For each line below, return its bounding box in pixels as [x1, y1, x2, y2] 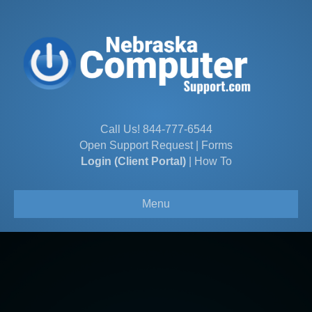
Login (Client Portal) [80, 155, 186, 167]
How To [194, 155, 232, 167]
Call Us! [100, 123, 143, 135]
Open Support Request [79, 139, 193, 151]
